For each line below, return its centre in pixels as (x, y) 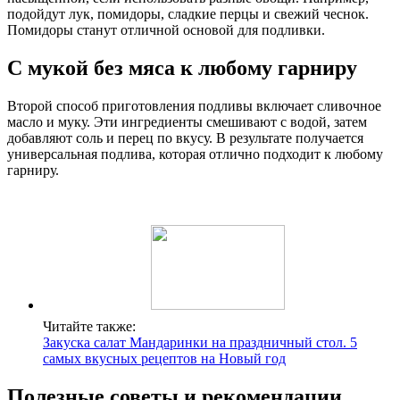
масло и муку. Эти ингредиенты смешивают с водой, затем (187, 121)
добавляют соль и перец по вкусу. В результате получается (185, 137)
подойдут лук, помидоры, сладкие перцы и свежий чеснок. (188, 13)
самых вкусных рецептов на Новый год (164, 358)
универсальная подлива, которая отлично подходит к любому (195, 154)
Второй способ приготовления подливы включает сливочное (194, 105)
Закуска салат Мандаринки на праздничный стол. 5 (200, 342)
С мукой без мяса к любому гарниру (182, 67)
